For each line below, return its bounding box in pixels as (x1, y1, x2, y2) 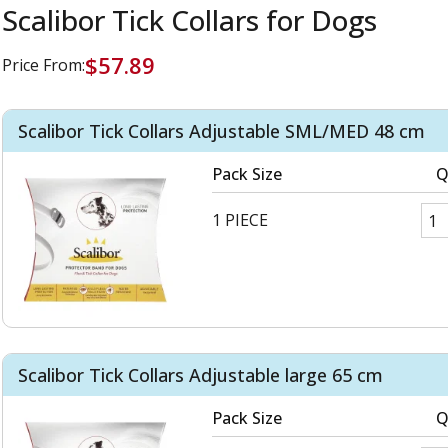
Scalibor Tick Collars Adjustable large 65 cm (17, 363, 383, 388)
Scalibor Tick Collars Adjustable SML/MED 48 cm (17, 119, 425, 144)
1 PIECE (211, 209, 268, 232)
